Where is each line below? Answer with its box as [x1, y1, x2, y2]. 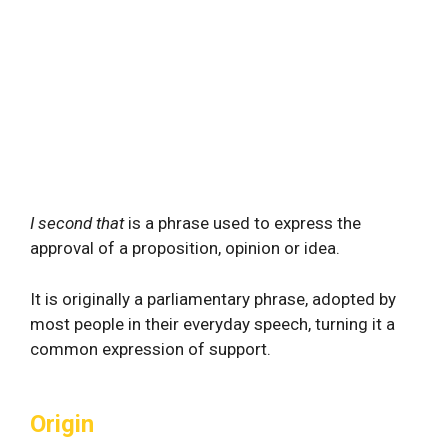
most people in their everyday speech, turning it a [30, 313, 395, 334]
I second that [30, 213, 124, 233]
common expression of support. [30, 338, 271, 359]
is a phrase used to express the [124, 213, 361, 233]
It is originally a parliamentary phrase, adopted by [30, 288, 396, 309]
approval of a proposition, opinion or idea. [30, 238, 340, 258]
